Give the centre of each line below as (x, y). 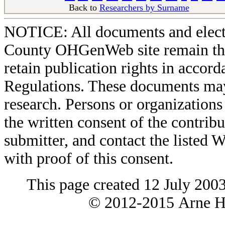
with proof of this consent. (89, 158)
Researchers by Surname (144, 8)
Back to (84, 8)
